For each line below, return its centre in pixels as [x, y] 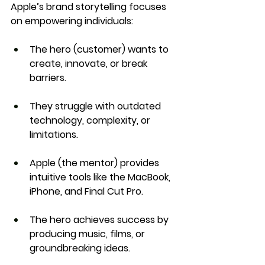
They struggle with [73, 106]
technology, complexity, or [91, 120]
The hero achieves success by [100, 219]
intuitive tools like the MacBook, [101, 177]
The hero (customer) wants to [100, 49]
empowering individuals [78, 21]
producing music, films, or [88, 234]
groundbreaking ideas [79, 248]
